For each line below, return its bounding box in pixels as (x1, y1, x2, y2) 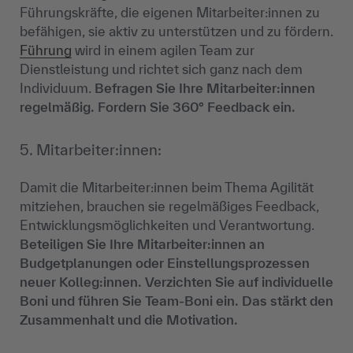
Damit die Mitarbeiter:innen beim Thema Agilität (20, 180, 314, 195)
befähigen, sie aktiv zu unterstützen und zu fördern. (20, 24, 333, 39)
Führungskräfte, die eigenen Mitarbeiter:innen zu (20, 5, 320, 20)
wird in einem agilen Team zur (72, 43, 255, 58)
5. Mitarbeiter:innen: (20, 141, 162, 159)
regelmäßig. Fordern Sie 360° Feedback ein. (20, 99, 295, 115)
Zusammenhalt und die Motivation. (20, 312, 238, 328)
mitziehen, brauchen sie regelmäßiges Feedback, (20, 199, 319, 214)
